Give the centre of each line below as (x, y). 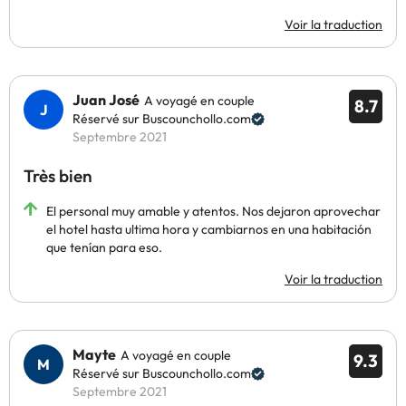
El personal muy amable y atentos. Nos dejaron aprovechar (213, 211)
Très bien (58, 176)
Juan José (106, 100)
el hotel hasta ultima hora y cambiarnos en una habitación (209, 229)
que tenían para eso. (104, 247)
